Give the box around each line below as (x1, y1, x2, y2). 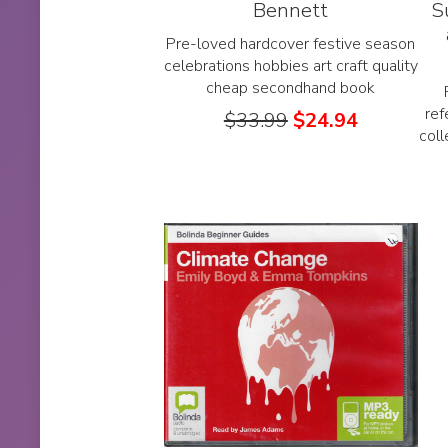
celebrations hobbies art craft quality (163, 54, 418, 77)
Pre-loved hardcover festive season (166, 32, 416, 55)
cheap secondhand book (206, 76, 376, 99)
